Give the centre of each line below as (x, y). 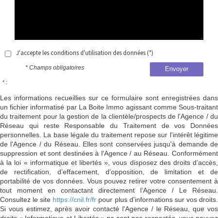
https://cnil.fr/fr (75, 200)
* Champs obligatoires (55, 68)
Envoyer (176, 69)
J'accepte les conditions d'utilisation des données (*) (85, 53)
